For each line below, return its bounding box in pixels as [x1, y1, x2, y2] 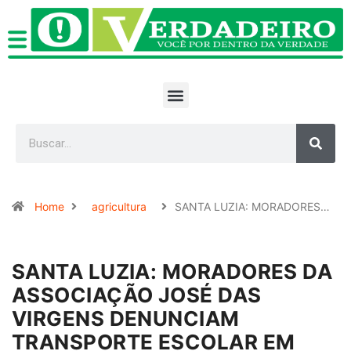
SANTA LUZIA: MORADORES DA [12, 259, 333, 284]
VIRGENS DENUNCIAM [12, 306, 240, 331]
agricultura [92, 200, 147, 213]
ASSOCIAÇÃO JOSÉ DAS [12, 283, 262, 307]
